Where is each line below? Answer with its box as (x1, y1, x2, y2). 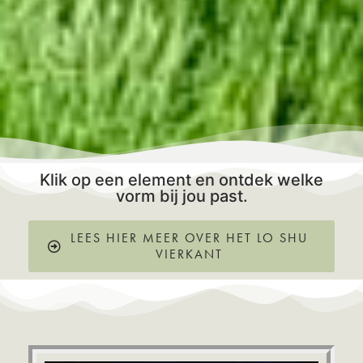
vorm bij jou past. (115, 186, 248, 207)
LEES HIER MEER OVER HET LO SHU (70, 229, 308, 247)
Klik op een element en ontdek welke (40, 170, 323, 190)
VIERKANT (155, 246, 223, 263)
